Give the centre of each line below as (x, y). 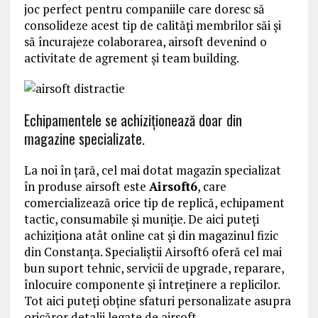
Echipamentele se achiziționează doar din (133, 120)
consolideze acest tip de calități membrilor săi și (152, 25)
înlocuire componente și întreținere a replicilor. (152, 284)
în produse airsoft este (86, 186)
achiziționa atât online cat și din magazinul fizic (151, 235)
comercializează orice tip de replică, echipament (154, 203)
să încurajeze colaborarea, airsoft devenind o (145, 42)
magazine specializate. (84, 138)
